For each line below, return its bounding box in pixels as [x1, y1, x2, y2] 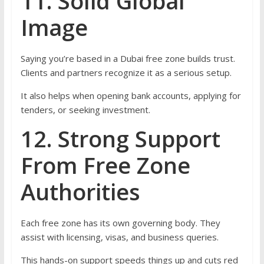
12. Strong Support [20, 123, 220, 154]
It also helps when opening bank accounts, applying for [20, 90, 241, 102]
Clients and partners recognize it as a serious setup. [20, 67, 232, 79]
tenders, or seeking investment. [20, 104, 150, 116]
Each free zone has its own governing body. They [20, 217, 220, 229]
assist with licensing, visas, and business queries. [20, 231, 219, 243]
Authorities [20, 176, 140, 207]
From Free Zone [20, 150, 190, 181]
